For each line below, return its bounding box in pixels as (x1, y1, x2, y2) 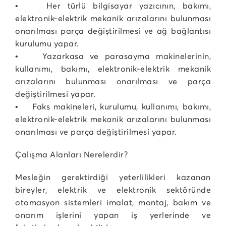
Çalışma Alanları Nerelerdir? (15, 149, 128, 159)
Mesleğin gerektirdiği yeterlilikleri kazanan (15, 172, 211, 182)
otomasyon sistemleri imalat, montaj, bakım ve (15, 197, 211, 207)
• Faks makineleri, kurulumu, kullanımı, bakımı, (15, 101, 211, 111)
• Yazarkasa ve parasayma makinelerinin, (15, 51, 211, 61)
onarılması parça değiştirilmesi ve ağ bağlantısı (15, 26, 211, 36)
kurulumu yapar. (15, 38, 79, 48)
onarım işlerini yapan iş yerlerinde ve (15, 210, 211, 220)
